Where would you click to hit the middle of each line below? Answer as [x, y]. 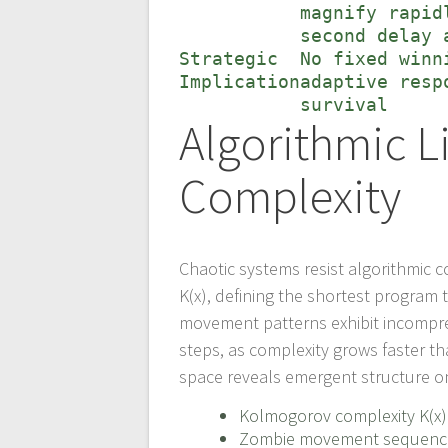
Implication [240, 82]
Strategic [229, 59]
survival [344, 105]
